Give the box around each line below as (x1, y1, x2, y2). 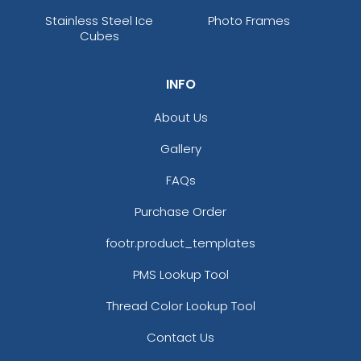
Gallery (160, 139, 201, 157)
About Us (153, 108, 208, 126)
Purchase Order (135, 202, 226, 220)
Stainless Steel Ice (45, 11, 154, 29)
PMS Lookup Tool (132, 265, 229, 283)
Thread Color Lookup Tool (106, 297, 255, 314)
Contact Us (147, 328, 214, 346)
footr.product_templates (106, 234, 255, 251)
